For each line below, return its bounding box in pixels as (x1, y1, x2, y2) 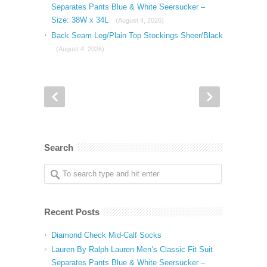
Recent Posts (44, 206, 100, 217)
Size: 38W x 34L (51, 15, 111, 24)
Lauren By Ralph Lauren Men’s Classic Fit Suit (51, 244, 213, 254)
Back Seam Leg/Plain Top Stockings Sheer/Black (51, 30, 223, 40)
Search (44, 142, 73, 153)
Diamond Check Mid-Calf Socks (51, 230, 162, 240)
